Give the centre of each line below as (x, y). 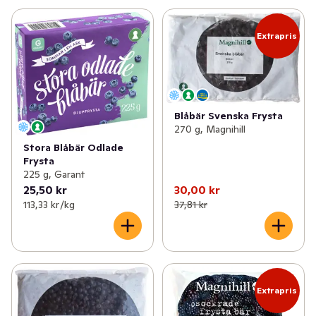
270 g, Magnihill (209, 129)
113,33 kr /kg (49, 204)
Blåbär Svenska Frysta (228, 116)
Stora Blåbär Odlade (73, 147)
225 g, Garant (54, 174)
